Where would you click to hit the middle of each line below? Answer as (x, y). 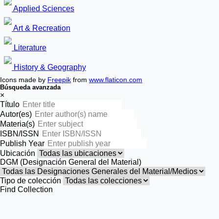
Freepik (59, 80)
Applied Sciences (43, 9)
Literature (29, 48)
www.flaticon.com (116, 80)
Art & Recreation (41, 28)
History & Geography (49, 67)
